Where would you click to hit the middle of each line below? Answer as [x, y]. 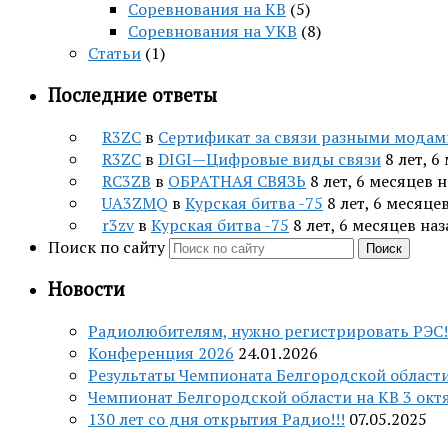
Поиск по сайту [108, 246]
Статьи [114, 53]
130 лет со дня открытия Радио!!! [216, 418]
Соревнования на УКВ [212, 31]
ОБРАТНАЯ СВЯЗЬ [237, 180]
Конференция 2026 [161, 352]
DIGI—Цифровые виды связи [269, 158]
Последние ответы [132, 94]
